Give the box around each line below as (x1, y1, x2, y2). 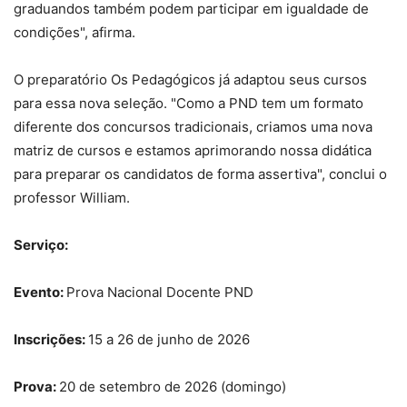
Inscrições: (14, 331, 88, 349)
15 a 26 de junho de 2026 (88, 331, 250, 349)
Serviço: (14, 236, 68, 254)
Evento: (14, 283, 66, 302)
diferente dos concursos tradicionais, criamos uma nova (14, 118, 372, 136)
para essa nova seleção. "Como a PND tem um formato (14, 94, 363, 113)
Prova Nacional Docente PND (66, 283, 253, 302)
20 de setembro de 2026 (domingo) (59, 378, 286, 396)
